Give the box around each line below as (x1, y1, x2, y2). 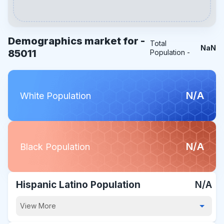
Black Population (20, 141, 90, 152)
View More (20, 201, 56, 210)
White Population (20, 90, 91, 101)
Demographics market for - (8, 35, 145, 47)
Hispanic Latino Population (16, 179, 140, 190)
